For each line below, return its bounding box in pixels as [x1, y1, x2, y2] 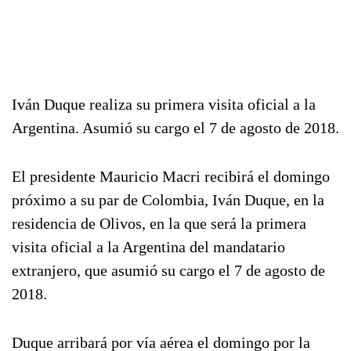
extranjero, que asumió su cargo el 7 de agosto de [12, 262, 325, 279]
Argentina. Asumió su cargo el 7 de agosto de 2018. [12, 119, 339, 136]
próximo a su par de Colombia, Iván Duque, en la [12, 191, 324, 208]
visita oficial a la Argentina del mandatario [12, 238, 285, 255]
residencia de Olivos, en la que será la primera [12, 215, 306, 232]
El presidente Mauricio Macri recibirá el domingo [12, 168, 330, 185]
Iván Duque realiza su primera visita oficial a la [12, 96, 316, 113]
